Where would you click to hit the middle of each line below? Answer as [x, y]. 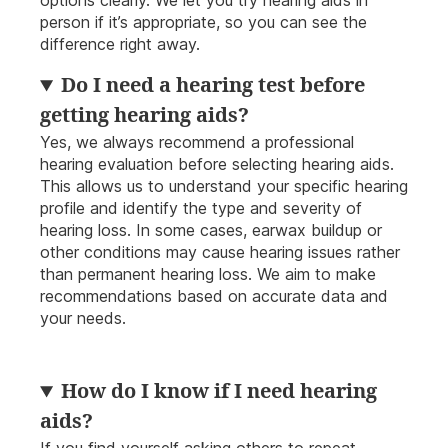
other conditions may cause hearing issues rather [220, 252]
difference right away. [120, 44]
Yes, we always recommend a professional [197, 142]
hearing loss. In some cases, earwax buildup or [211, 230]
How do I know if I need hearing [219, 392]
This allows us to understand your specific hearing [224, 186]
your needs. [83, 318]
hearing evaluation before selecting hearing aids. [217, 164]
